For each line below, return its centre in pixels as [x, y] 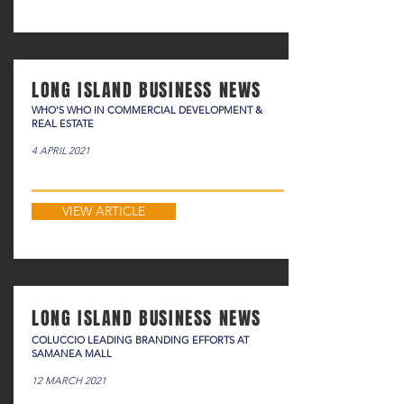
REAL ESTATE [63, 124]
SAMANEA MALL [72, 353]
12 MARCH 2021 [69, 381]
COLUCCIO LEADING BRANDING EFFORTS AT [140, 340]
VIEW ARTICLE [104, 211]
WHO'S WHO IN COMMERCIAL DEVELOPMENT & [147, 110]
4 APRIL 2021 [61, 151]
